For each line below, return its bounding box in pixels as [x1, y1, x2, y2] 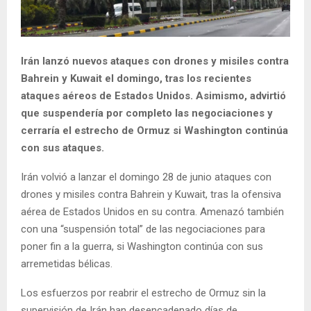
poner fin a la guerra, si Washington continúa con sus [21, 239, 263, 253]
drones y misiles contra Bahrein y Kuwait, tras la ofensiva [21, 187, 281, 201]
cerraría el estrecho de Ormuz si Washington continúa [21, 124, 288, 137]
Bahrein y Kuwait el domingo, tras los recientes [21, 72, 251, 85]
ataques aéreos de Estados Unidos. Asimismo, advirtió [21, 89, 286, 102]
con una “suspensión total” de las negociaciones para [21, 222, 265, 235]
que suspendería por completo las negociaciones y [21, 106, 273, 119]
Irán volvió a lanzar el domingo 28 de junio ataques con [21, 170, 271, 183]
